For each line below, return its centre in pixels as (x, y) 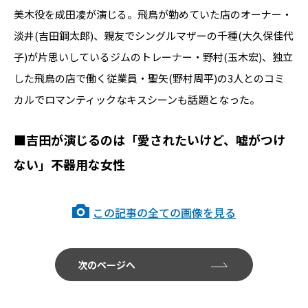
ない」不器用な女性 (69, 164)
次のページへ (107, 265)
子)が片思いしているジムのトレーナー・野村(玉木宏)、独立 (153, 57)
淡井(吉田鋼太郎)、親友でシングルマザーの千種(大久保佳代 (154, 35)
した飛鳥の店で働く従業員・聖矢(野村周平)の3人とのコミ (149, 78)
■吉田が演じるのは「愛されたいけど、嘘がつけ (150, 140)
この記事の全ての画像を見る (164, 212)
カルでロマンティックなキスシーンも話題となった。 (137, 99)
